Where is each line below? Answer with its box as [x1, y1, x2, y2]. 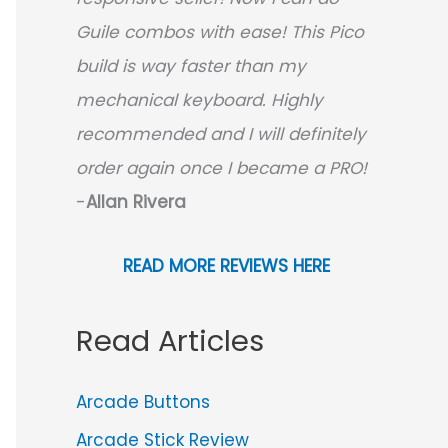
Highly [271, 88, 323, 113]
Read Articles [76, 320, 264, 361]
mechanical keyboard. [76, 88, 266, 113]
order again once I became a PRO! [76, 156, 367, 181]
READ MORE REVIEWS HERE [122, 254, 330, 278]
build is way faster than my [76, 54, 306, 79]
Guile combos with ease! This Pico [76, 20, 364, 45]
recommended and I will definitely [76, 122, 366, 147]
